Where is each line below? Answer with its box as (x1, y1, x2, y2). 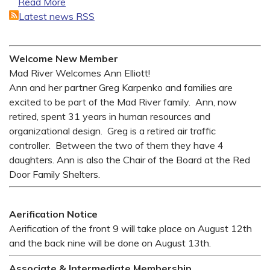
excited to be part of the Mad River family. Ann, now (9, 95, 237, 108)
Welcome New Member (9, 52, 118, 64)
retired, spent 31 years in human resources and (9, 110, 210, 122)
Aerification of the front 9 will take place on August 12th (9, 222, 252, 234)
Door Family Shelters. (9, 168, 107, 180)
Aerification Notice (9, 207, 98, 220)
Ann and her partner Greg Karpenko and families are (9, 81, 233, 93)
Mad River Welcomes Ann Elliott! (9, 66, 150, 79)
